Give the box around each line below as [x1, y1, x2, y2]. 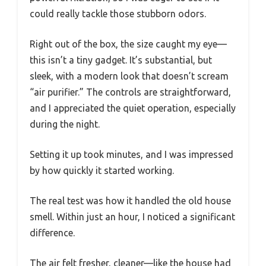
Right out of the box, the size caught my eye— [30, 38, 227, 49]
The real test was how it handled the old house [30, 195, 231, 206]
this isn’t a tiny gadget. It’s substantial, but [30, 54, 212, 65]
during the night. [30, 118, 100, 129]
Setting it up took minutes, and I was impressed [30, 148, 233, 160]
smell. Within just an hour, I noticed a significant [30, 211, 235, 222]
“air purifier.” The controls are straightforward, [30, 86, 231, 97]
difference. [30, 227, 75, 238]
